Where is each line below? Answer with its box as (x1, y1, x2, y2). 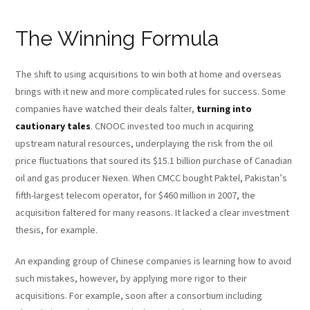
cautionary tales (15, 119, 91, 134)
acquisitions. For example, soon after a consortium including (15, 289, 263, 303)
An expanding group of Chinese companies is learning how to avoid (15, 254, 292, 268)
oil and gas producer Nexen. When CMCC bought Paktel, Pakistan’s (15, 171, 288, 185)
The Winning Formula (15, 26, 219, 51)
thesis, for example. (15, 223, 98, 237)
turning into (197, 102, 253, 116)
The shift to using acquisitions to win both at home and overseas (15, 67, 282, 82)
